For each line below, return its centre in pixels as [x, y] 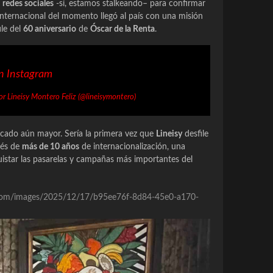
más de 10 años [51, 147]
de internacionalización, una [132, 147]
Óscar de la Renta [122, 29]
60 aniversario [50, 29]
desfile [195, 134]
